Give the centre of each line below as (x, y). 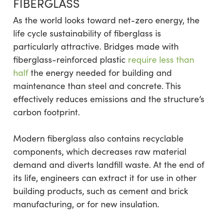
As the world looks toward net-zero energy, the (106, 20)
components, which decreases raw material (100, 152)
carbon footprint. (46, 112)
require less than (161, 60)
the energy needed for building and (100, 73)
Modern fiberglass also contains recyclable (98, 138)
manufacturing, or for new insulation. (86, 204)
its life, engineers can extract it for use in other (105, 178)
